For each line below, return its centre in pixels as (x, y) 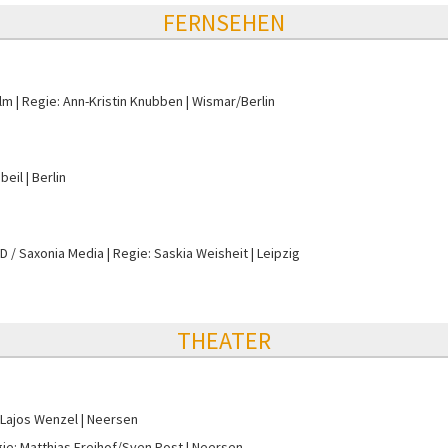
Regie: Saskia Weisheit (180, 252)
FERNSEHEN (224, 22)
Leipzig (278, 252)
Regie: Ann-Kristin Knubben (102, 100)
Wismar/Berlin (233, 100)
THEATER (224, 340)
